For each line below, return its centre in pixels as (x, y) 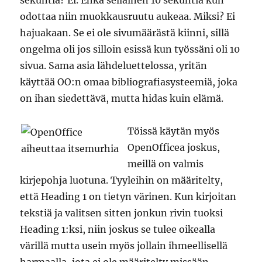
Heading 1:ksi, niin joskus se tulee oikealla (118, 229)
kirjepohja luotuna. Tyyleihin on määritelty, (122, 180)
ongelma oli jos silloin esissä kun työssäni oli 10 (130, 49)
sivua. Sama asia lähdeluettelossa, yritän (114, 65)
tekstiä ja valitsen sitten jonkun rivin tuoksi (122, 213)
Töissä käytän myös (174, 131)
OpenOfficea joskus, (174, 147)
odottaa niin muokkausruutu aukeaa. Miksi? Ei (128, 16)
